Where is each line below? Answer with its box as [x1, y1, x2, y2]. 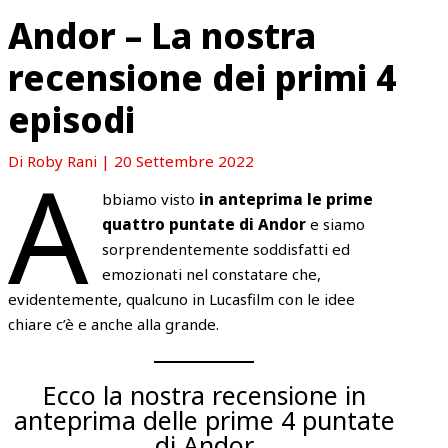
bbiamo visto [101, 188, 199, 209]
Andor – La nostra [8, 11, 317, 59]
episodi [8, 95, 136, 143]
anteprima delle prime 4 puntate [13, 402, 395, 437]
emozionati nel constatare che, [101, 263, 321, 284]
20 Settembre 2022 [114, 150, 255, 171]
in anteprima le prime [198, 188, 373, 209]
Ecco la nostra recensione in [42, 377, 366, 412]
